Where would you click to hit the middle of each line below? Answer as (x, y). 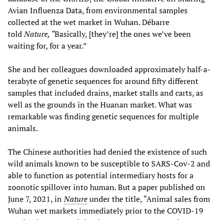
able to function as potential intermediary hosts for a (101, 175)
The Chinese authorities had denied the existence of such (107, 151)
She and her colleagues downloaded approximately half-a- (109, 69)
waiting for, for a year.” (47, 45)
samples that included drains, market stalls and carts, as (106, 93)
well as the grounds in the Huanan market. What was (100, 104)
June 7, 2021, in (36, 199)
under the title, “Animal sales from (149, 199)
